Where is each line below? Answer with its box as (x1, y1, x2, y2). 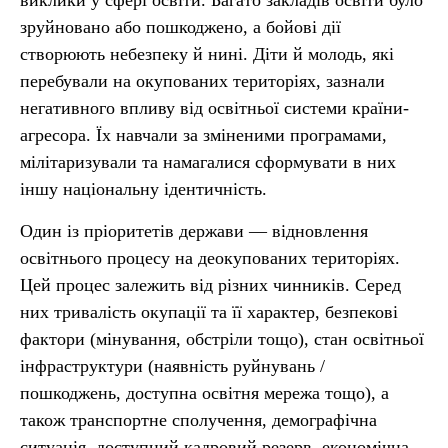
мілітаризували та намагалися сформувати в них (20, 152, 396, 172)
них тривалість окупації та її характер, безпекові (20, 302, 398, 322)
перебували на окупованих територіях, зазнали (20, 71, 385, 91)
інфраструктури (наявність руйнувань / (20, 356, 325, 376)
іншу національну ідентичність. (20, 179, 267, 199)
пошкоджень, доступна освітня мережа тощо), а (20, 383, 389, 403)
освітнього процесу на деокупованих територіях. (20, 248, 400, 268)
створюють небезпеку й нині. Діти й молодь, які (20, 44, 394, 64)
